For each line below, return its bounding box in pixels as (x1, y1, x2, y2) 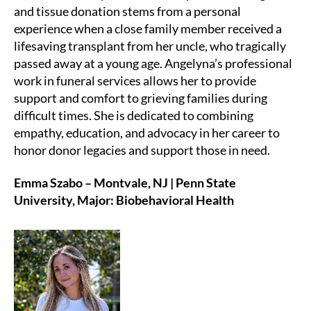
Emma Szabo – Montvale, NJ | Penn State (14, 175, 236, 191)
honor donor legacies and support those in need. (14, 142, 270, 158)
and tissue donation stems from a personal (14, 3, 241, 19)
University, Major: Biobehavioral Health (14, 192, 234, 208)
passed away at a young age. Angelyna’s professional (14, 55, 292, 71)
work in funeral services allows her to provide (14, 72, 256, 88)
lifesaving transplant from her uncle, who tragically (14, 37, 286, 53)
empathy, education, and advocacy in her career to (14, 124, 280, 140)
